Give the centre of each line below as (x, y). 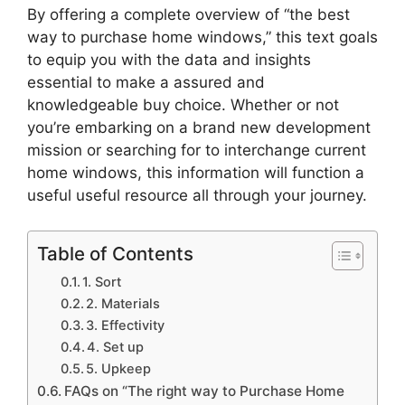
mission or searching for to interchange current (197, 151)
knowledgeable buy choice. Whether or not (183, 105)
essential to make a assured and (146, 83)
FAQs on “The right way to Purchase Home (205, 391)
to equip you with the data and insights (169, 60)
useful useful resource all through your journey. (197, 196)
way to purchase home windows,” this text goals (202, 38)
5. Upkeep (119, 368)
